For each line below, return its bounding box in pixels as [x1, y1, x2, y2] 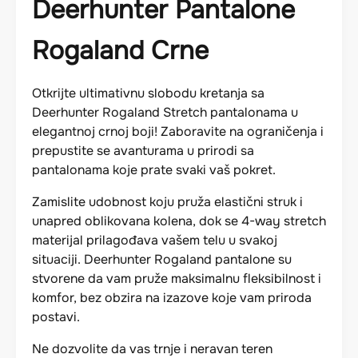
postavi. [32, 308, 80, 325]
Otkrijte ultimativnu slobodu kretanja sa [32, 84, 265, 101]
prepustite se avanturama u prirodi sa [32, 141, 254, 159]
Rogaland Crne [32, 34, 209, 67]
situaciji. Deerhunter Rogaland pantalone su [32, 250, 292, 268]
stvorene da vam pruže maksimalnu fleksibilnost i [32, 269, 321, 287]
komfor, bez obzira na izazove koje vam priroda [32, 288, 312, 306]
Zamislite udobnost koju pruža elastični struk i [32, 193, 303, 210]
